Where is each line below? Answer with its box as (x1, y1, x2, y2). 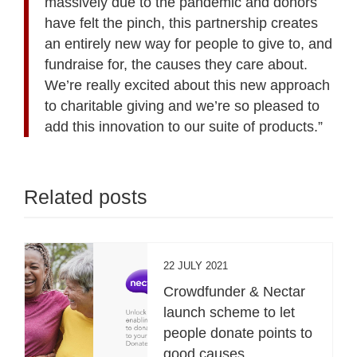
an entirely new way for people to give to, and (45, 35, 332, 52)
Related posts (24, 185, 147, 208)
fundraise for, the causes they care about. (45, 56, 308, 73)
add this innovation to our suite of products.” (45, 118, 323, 135)
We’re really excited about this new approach (45, 76, 330, 93)
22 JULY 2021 (163, 259, 229, 272)
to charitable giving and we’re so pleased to (45, 97, 320, 114)
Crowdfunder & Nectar (163, 283, 306, 300)
